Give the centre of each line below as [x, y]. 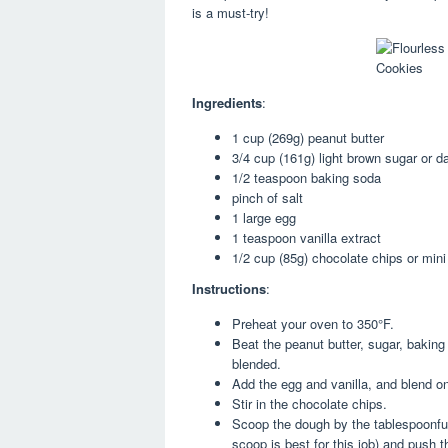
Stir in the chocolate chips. [309, 404]
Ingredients [227, 102]
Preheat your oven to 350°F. [313, 324]
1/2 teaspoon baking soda [306, 177]
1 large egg [264, 217]
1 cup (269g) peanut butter [308, 137]
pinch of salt [267, 197]
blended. [256, 364]
